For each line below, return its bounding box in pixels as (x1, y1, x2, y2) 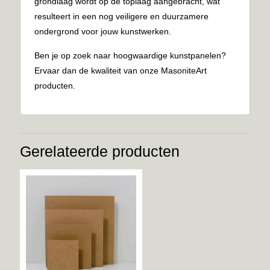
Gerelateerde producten (20, 142, 180, 160)
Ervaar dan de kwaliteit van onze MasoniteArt (34, 65, 207, 75)
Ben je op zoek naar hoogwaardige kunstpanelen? (34, 50, 227, 60)
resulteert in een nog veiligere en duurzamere (34, 11, 209, 21)
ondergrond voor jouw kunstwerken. (34, 26, 172, 36)
